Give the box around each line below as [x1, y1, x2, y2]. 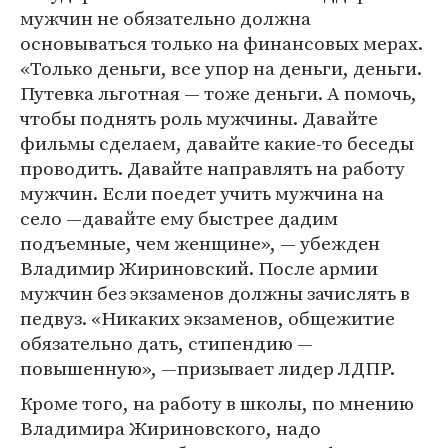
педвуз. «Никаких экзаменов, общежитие [20, 305, 395, 331]
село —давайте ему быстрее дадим [20, 205, 338, 231]
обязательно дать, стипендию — [20, 330, 313, 356]
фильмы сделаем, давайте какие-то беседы [20, 130, 414, 156]
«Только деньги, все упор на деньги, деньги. [20, 55, 422, 81]
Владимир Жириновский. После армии [20, 255, 378, 281]
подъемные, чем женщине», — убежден [20, 230, 380, 256]
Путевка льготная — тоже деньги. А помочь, [20, 80, 417, 106]
